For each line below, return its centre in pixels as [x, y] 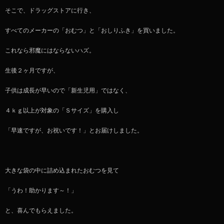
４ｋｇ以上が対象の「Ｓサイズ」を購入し [62, 111]
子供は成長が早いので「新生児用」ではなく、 [68, 91]
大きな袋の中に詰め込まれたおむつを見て [62, 171]
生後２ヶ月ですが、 [32, 71]
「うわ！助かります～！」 [41, 191]
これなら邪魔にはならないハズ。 [50, 51]
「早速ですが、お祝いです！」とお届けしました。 [74, 131]
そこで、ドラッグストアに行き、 [50, 11]
